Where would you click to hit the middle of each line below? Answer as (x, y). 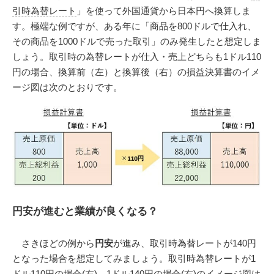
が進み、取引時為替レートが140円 (185, 243)
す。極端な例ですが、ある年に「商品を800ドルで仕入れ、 (134, 26)
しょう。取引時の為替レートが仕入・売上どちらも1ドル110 (137, 56)
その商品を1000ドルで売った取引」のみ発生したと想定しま (137, 41)
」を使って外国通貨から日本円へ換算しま (164, 10)
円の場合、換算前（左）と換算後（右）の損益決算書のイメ (136, 72)
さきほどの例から (54, 243)
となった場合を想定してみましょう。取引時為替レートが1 (134, 259)
